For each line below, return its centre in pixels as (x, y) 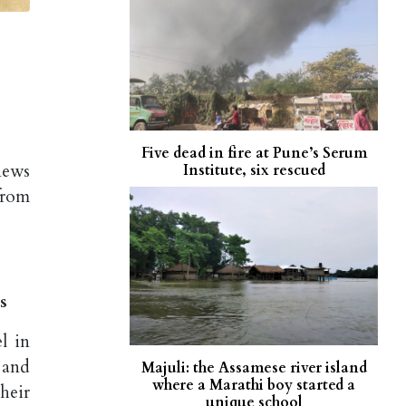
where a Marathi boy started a (254, 385)
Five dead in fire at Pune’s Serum (254, 153)
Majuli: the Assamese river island (254, 367)
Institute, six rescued (254, 170)
